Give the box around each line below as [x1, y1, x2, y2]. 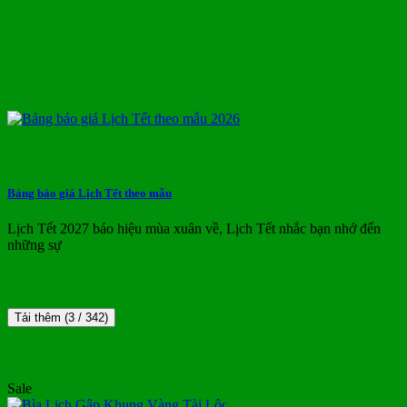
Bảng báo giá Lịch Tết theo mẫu [7, 186, 172, 201]
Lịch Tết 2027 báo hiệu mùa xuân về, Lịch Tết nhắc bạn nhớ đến [7, 221, 381, 237]
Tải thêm [15, 310, 65, 324]
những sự [7, 237, 62, 253]
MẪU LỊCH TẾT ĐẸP [7, 343, 178, 363]
